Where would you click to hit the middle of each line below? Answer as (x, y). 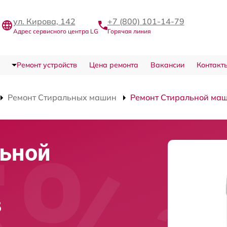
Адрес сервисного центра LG (55, 31)
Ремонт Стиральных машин (62, 97)
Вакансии (167, 65)
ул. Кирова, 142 (44, 21)
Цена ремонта (113, 65)
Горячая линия (129, 31)
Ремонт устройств (47, 65)
